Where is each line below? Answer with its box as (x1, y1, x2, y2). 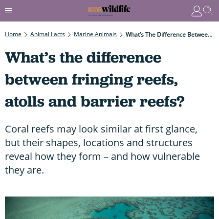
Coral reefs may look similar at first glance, (5, 122, 197, 135)
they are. (5, 163, 44, 176)
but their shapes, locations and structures (5, 135, 193, 149)
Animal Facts (30, 29, 65, 38)
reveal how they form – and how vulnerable (5, 149, 200, 163)
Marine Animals (74, 29, 117, 38)
